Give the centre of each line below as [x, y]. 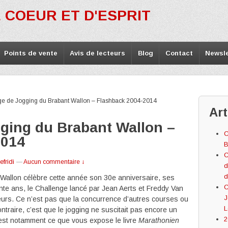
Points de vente [31, 53]
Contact [179, 53]
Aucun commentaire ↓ [54, 162]
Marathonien [159, 220]
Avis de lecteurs [98, 53]
